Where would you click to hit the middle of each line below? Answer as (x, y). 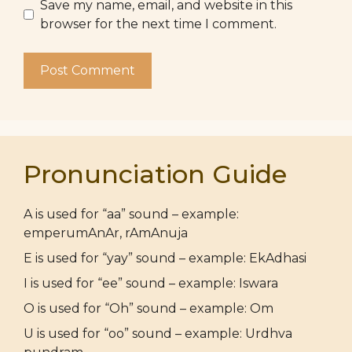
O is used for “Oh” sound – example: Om (148, 308)
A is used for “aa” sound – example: (131, 214)
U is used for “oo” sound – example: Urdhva (158, 333)
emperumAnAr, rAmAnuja (106, 233)
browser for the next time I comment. (158, 24)
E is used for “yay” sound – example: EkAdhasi (165, 258)
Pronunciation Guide (155, 174)
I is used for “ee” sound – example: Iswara (151, 283)
